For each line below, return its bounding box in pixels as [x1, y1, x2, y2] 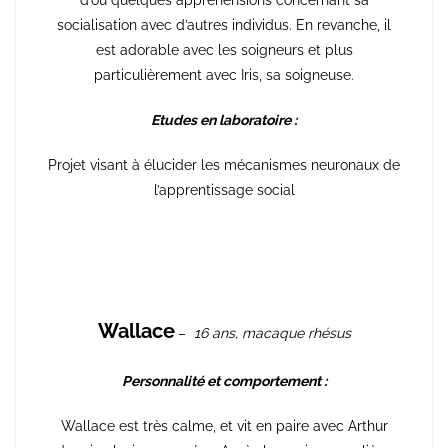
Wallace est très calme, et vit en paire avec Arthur [60, 417, 388, 434]
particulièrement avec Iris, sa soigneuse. [94, 66, 354, 83]
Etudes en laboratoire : [151, 111, 297, 128]
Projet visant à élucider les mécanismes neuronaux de [48, 156, 400, 173]
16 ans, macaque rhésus [193, 324, 351, 341]
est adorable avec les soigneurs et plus [95, 41, 353, 58]
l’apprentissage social [153, 181, 295, 198]
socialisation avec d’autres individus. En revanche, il [57, 16, 391, 33]
